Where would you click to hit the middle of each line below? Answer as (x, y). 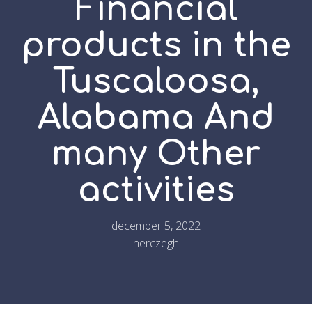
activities (156, 190)
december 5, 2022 (156, 225)
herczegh (156, 243)
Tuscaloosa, (156, 81)
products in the (156, 45)
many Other (156, 154)
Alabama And (156, 118)
